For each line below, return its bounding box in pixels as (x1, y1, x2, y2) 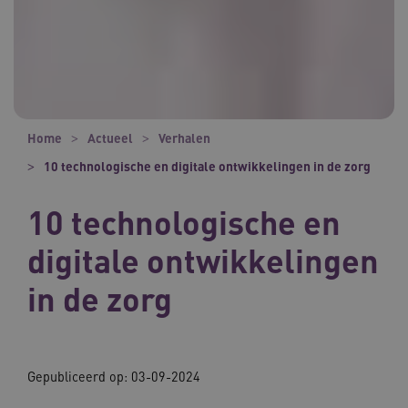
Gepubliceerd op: (27, 367, 131, 384)
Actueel (87, 128, 133, 146)
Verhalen (158, 128, 210, 146)
